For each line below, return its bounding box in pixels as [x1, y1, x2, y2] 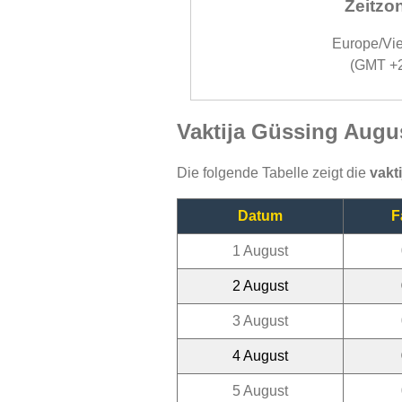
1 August [232, 242, 288, 258]
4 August [232, 347, 288, 363]
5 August [232, 382, 288, 398]
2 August [232, 277, 288, 293]
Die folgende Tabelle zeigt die [177, 164, 370, 180]
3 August [232, 312, 288, 328]
